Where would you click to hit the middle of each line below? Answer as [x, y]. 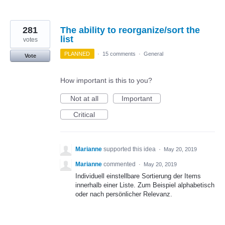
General [153, 54]
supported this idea [130, 149]
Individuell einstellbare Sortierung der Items [138, 176]
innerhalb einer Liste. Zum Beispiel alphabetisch [145, 185]
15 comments [119, 54]
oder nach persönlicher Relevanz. [124, 194]
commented [120, 164]
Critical [84, 115]
